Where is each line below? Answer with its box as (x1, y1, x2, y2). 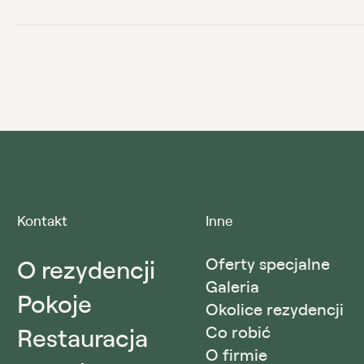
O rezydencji (17, 253, 155, 285)
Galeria (206, 276, 259, 297)
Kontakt (17, 212, 67, 230)
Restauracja (17, 322, 148, 353)
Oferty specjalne (206, 253, 330, 275)
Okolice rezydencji (206, 299, 344, 320)
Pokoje (17, 288, 92, 319)
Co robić (206, 322, 271, 343)
